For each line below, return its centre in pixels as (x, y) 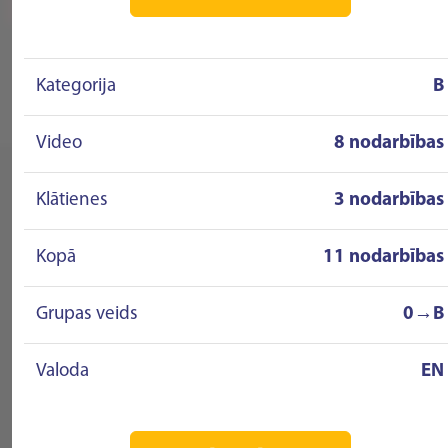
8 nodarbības (389, 143)
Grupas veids (87, 314)
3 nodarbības (389, 200)
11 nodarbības (383, 257)
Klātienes (72, 200)
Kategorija (76, 86)
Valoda (62, 371)
